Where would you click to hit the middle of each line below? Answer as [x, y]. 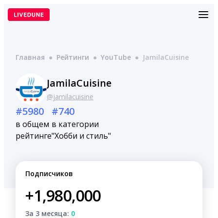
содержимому [27, 27]
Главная [30, 57]
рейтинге [34, 136]
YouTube [116, 57]
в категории [75, 124]
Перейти [18, 8]
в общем [32, 124]
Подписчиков [49, 173]
